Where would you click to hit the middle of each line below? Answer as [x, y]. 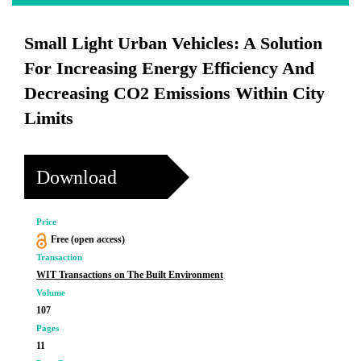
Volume [51, 293]
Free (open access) [87, 239]
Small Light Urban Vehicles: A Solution [173, 43]
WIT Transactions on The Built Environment [130, 275]
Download [77, 177]
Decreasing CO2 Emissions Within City [174, 93]
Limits [49, 118]
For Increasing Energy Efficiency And [169, 68]
